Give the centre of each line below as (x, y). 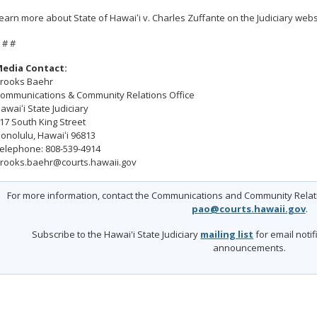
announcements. (250, 248)
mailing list (227, 235)
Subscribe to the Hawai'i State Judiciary (116, 235)
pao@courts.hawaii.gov (248, 209)
